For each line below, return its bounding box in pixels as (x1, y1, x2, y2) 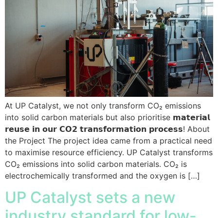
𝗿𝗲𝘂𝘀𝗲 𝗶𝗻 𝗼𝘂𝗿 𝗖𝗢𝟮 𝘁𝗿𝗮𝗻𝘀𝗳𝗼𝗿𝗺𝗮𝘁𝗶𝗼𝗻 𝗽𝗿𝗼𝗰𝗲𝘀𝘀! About (5, 124, 210, 134)
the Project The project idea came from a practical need (5, 135, 212, 145)
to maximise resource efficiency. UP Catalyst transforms (5, 147, 213, 157)
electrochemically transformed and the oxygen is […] (5, 170, 200, 181)
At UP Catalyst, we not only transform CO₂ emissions (5, 100, 201, 110)
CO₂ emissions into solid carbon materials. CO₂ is (5, 159, 187, 169)
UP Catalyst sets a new (5, 188, 175, 207)
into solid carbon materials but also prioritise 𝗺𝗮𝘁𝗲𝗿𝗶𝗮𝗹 (5, 112, 210, 122)
